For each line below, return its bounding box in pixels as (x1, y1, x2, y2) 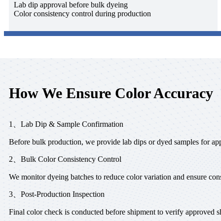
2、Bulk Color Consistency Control (9, 154, 121, 163)
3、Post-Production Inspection (9, 189, 105, 198)
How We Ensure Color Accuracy (9, 84, 213, 101)
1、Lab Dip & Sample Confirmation (9, 119, 123, 128)
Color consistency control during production (14, 9, 151, 18)
